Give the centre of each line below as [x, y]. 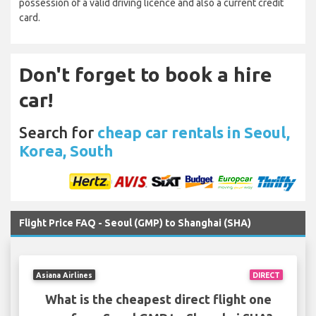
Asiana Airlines [65, 275]
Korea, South [66, 151]
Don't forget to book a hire [146, 75]
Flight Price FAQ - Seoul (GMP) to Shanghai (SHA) [135, 223]
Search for [58, 133]
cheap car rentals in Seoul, [194, 133]
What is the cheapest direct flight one [158, 299]
